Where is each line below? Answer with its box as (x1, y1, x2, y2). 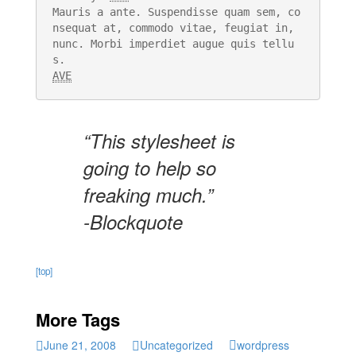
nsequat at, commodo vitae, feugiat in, (52, 21, 294, 34)
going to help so (83, 153, 216, 181)
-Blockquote (83, 207, 183, 235)
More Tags (36, 306, 120, 332)
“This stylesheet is (83, 126, 235, 154)
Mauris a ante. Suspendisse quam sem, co (52, 5, 300, 18)
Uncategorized (140, 336, 213, 353)
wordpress (237, 336, 289, 353)
